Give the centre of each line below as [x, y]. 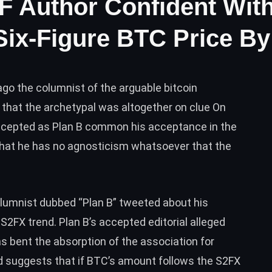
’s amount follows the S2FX [174, 260]
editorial [168, 222]
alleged [206, 222]
